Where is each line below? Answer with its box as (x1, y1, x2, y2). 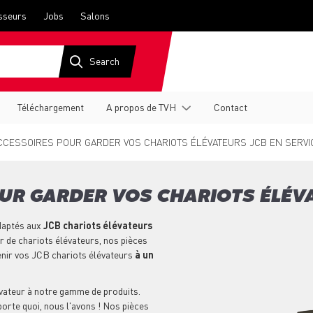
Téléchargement (17, 101, 84, 113)
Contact (214, 101, 247, 113)
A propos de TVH (106, 101, 176, 113)
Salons (80, 9, 110, 22)
